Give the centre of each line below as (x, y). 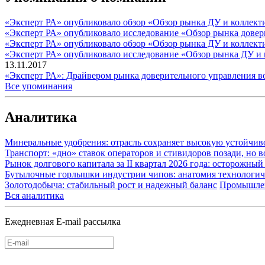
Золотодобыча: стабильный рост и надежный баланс (111, 185)
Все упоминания (38, 86)
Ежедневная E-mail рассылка (63, 222)
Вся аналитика (34, 196)
